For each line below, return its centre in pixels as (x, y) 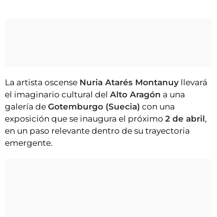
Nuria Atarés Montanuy (129, 82)
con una (157, 107)
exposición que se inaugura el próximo (85, 119)
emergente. (29, 143)
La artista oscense (42, 82)
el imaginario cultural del (57, 94)
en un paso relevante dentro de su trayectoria (97, 131)
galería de (26, 107)
